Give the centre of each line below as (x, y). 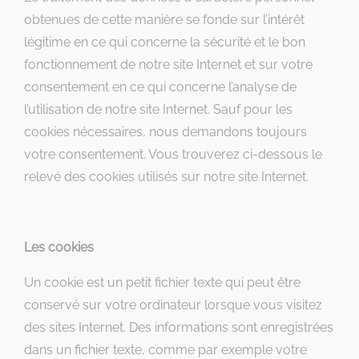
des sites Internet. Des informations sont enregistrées (179, 327)
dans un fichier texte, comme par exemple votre (165, 350)
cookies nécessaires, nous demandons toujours (165, 132)
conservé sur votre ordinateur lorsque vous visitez (173, 305)
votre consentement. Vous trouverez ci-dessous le (173, 154)
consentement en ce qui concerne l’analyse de (160, 87)
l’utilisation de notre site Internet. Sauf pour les (158, 109)
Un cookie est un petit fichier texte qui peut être (162, 282)
